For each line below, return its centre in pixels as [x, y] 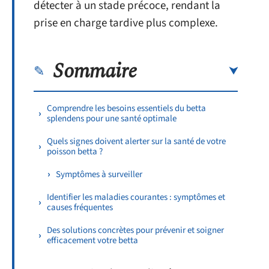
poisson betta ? [75, 151]
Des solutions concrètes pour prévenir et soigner [135, 230]
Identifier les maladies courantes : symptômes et [136, 197]
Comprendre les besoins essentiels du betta [126, 108]
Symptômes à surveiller [99, 174]
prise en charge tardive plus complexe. [126, 23]
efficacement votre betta [92, 240]
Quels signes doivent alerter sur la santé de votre [136, 141]
